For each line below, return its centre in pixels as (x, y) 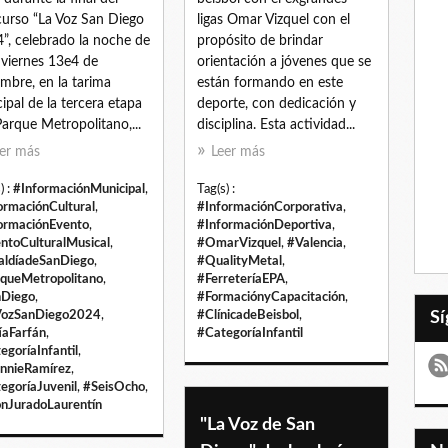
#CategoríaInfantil (250, 332)
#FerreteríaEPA (241, 278)
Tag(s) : (216, 188)
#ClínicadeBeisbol (248, 314)
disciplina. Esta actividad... (276, 124)
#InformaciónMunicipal (79, 188)
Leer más (238, 151)
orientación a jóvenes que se (284, 61)
